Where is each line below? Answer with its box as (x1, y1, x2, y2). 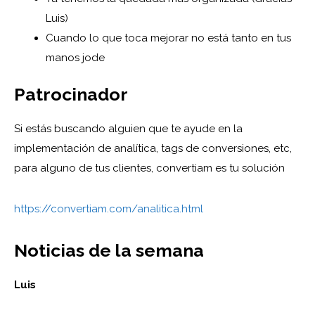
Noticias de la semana (14, 239, 204, 261)
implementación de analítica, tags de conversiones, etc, (14, 141, 292, 155)
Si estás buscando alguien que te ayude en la (14, 122, 243, 135)
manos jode (46, 51, 105, 65)
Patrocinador (14, 83, 128, 105)
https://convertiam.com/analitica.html (14, 202, 203, 215)
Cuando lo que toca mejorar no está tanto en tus (46, 32, 291, 45)
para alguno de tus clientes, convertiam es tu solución (14, 161, 285, 174)
